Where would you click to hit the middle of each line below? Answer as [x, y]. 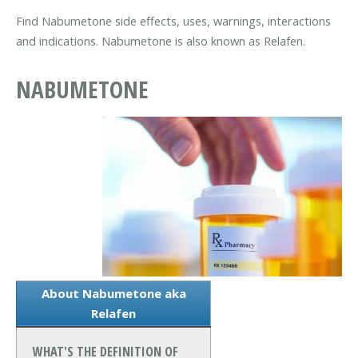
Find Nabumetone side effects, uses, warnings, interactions [173, 21]
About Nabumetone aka [113, 294]
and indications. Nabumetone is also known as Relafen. [161, 41]
